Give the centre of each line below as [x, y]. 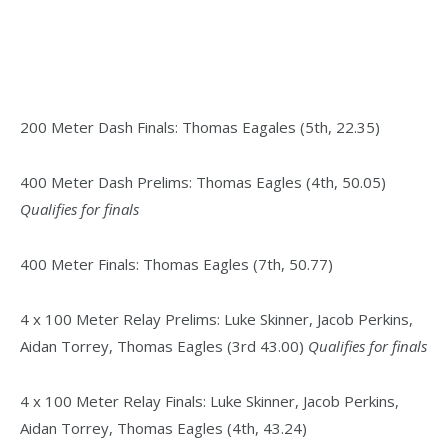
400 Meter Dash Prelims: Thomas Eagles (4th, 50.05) [203, 182]
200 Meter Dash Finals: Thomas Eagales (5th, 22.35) [200, 127]
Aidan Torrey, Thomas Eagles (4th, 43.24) [163, 427]
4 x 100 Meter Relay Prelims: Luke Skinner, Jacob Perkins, [216, 318]
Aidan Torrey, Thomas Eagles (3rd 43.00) [164, 345]
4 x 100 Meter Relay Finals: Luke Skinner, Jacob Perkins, [209, 400]
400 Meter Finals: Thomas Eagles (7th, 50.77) [176, 263]
